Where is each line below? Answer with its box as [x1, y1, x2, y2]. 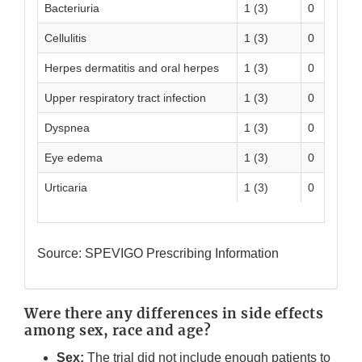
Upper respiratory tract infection [44, 91, 206, 105]
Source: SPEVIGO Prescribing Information [37, 246, 279, 261]
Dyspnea [44, 121, 90, 135]
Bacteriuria [44, 2, 99, 15]
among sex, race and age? [24, 322, 211, 340]
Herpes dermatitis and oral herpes [44, 61, 219, 75]
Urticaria [44, 181, 87, 195]
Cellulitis [44, 32, 86, 45]
